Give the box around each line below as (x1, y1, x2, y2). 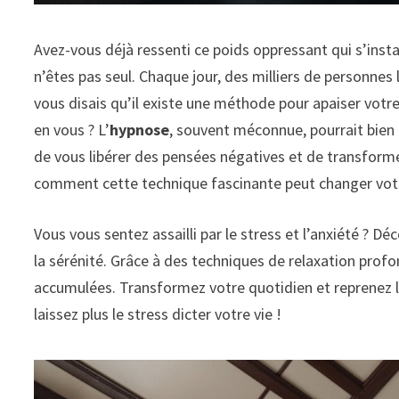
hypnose (110, 119, 170, 141)
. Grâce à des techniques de (103, 250, 289, 272)
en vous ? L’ (34, 119, 110, 141)
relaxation (289, 250, 356, 272)
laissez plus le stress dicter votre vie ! (34, 304, 282, 325)
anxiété (310, 224, 360, 245)
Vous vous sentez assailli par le (34, 224, 241, 245)
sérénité (49, 250, 104, 272)
